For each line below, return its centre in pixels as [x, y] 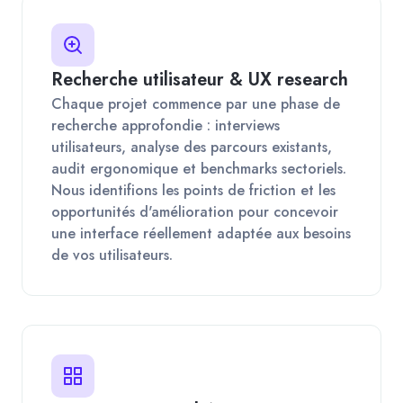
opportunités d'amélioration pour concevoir [195, 211]
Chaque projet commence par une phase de [196, 103]
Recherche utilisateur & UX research [200, 79]
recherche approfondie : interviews [166, 125]
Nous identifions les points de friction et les [193, 190]
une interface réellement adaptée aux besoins [201, 233]
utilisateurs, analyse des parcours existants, [192, 147]
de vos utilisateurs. [112, 255]
